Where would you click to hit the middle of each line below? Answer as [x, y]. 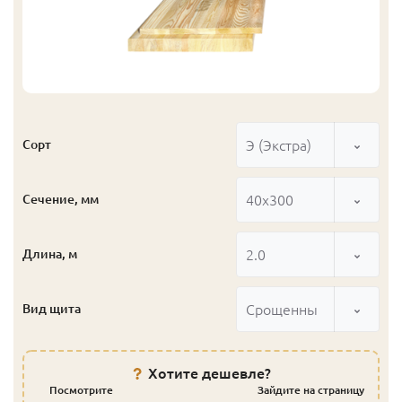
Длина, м [50, 254]
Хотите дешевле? [209, 373]
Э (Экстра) [279, 145]
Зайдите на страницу [311, 390]
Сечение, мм [61, 199]
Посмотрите [81, 390]
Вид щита [52, 309]
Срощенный [286, 309]
